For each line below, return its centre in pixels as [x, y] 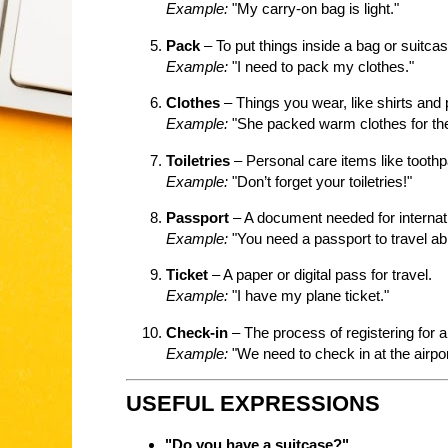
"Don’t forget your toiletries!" [320, 181]
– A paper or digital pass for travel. [320, 275]
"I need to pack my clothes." [321, 66]
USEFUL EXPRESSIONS [253, 403]
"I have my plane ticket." [308, 296]
